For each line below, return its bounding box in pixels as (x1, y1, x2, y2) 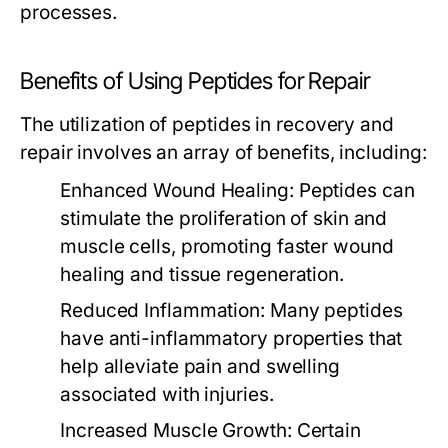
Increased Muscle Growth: (60, 419, 292, 442)
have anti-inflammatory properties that (60, 327, 403, 350)
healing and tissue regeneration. (60, 263, 344, 286)
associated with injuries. (60, 383, 274, 406)
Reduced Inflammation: (60, 299, 266, 322)
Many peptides (265, 299, 403, 322)
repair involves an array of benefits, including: (20, 141, 427, 164)
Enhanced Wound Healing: (60, 179, 294, 202)
